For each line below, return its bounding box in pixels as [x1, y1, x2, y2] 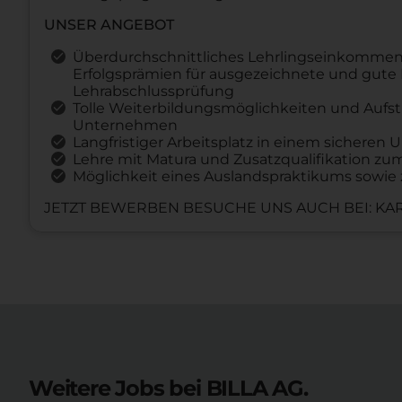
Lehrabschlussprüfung [73, 82, 234, 100]
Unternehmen [73, 116, 178, 134]
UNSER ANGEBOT [44, 15, 174, 33]
